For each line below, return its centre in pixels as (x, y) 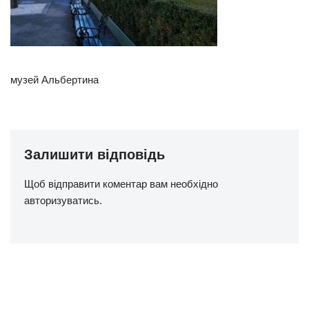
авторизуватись (62, 200)
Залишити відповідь (94, 154)
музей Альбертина (54, 80)
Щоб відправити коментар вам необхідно (121, 184)
